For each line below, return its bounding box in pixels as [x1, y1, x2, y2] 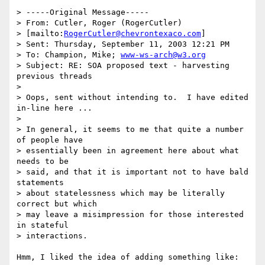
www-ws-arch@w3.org [121, 50, 206, 60]
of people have [17, 135, 88, 145]
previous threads [17, 72, 92, 81]
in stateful [17, 221, 73, 230]
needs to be [17, 157, 73, 166]
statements [17, 178, 69, 188]
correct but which [17, 199, 102, 209]
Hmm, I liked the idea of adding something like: [17, 253, 239, 262]
